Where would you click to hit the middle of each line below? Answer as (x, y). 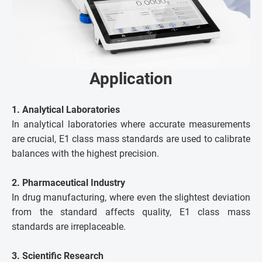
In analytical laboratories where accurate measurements (131, 124)
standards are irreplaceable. (69, 226)
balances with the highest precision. (85, 153)
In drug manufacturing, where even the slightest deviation (131, 197)
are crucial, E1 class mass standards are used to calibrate (131, 139)
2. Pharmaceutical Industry (68, 182)
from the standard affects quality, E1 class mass (131, 212)
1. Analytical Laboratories (66, 109)
